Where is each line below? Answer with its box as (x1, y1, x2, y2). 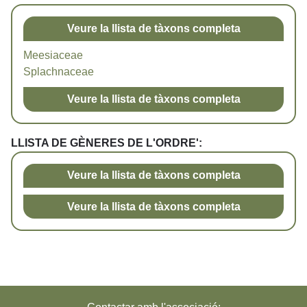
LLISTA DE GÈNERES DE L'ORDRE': (11, 136, 202, 149)
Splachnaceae (23, 66, 94, 78)
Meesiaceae (23, 49, 83, 62)
